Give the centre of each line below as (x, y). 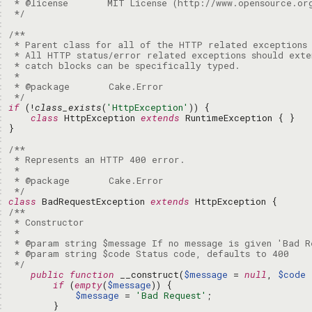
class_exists (68, 107)
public (47, 274)
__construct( (149, 274)
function (92, 274)
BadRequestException (93, 201)
